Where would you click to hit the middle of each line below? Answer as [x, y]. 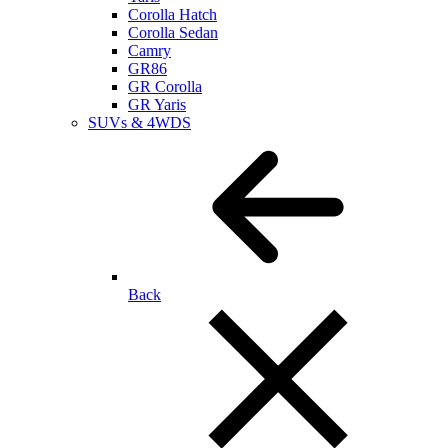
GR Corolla [165, 86]
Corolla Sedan [173, 32]
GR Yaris [157, 104]
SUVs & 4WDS [139, 122]
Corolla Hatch [172, 14]
